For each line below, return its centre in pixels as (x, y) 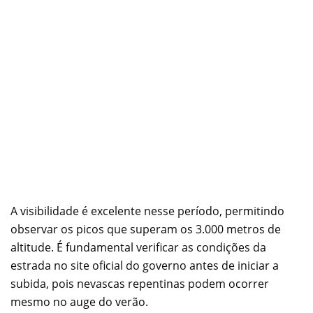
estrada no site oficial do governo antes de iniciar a (145, 265)
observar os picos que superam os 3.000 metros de (146, 229)
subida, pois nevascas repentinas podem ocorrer (140, 283)
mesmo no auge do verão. (79, 301)
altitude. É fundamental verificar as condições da (138, 247)
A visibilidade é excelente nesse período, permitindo (147, 211)
